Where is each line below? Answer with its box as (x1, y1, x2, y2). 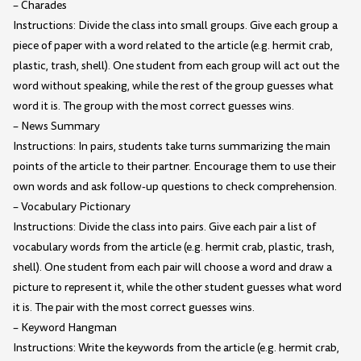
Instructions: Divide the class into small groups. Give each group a (13, 17, 338, 33)
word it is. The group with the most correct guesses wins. (13, 98, 294, 114)
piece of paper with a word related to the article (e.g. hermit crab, (13, 37, 333, 53)
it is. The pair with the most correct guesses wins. (13, 299, 255, 315)
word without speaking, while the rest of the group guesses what (13, 77, 334, 93)
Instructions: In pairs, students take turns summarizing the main (13, 138, 330, 154)
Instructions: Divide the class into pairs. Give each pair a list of (13, 218, 316, 234)
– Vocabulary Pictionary (13, 198, 131, 214)
